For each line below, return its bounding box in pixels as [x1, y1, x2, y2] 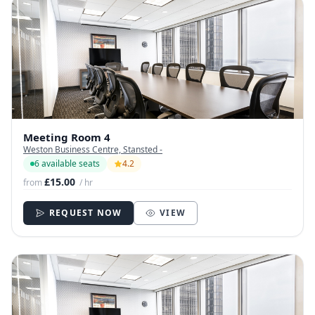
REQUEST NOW [49, 207, 122, 219]
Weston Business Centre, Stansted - [23, 143, 162, 156]
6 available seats [34, 157, 100, 170]
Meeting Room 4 [23, 130, 110, 145]
